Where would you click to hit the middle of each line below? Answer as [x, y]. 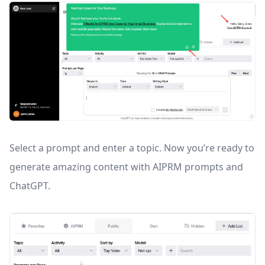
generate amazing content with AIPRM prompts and [126, 167]
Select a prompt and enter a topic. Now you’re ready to [132, 148]
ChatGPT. [30, 186]
